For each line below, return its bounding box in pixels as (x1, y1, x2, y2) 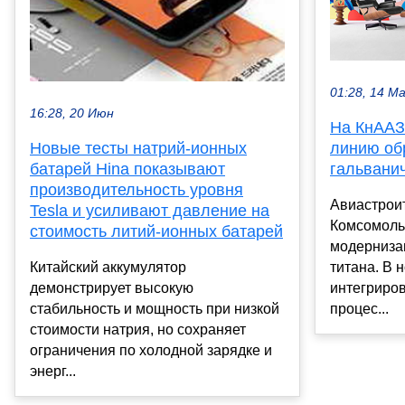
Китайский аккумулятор (30, 259, 186, 276)
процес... (330, 300, 389, 316)
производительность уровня (30, 181, 243, 200)
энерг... (30, 363, 76, 380)
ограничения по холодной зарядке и (30, 343, 272, 359)
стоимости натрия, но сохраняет (30, 322, 246, 338)
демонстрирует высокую (30, 280, 193, 297)
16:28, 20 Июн (30, 107, 114, 121)
